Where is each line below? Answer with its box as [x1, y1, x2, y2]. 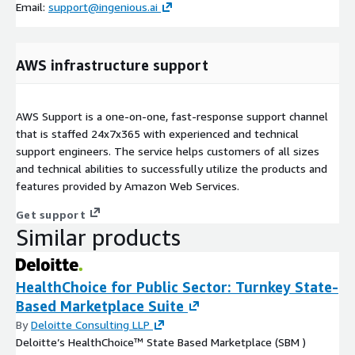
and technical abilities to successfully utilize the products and [16, 161, 327, 175]
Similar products [16, 223, 181, 250]
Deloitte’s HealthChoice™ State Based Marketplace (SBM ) [16, 334, 306, 349]
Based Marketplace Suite [16, 296, 184, 315]
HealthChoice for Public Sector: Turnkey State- [16, 277, 338, 296]
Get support [16, 207, 86, 221]
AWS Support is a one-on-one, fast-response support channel [16, 109, 328, 123]
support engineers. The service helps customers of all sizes [16, 143, 319, 158]
